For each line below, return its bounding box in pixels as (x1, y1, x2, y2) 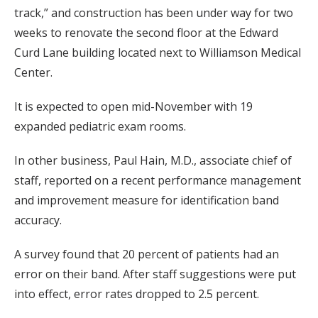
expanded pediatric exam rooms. (14, 118, 186, 134)
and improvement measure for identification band (14, 192, 279, 208)
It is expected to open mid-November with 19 (14, 98, 253, 114)
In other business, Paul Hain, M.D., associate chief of (14, 152, 292, 168)
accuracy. (14, 212, 62, 228)
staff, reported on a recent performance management (14, 172, 301, 188)
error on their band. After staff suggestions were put (14, 265, 296, 282)
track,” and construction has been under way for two (14, 4, 293, 21)
